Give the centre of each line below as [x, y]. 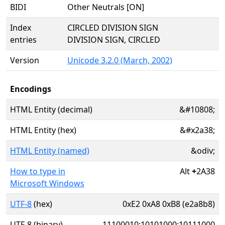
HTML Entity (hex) [43, 130]
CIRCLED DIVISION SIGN [113, 28]
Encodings [31, 89]
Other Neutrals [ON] [106, 7]
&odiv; [203, 151]
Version [25, 60]
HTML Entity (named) [50, 151]
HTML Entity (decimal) [51, 109]
